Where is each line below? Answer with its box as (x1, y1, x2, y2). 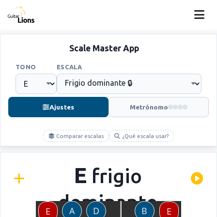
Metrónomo (129, 103, 169, 111)
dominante (58, 191, 158, 213)
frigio (87, 165, 142, 187)
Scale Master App (69, 44, 139, 53)
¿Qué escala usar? (120, 133, 169, 139)
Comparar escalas (54, 133, 104, 139)
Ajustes (49, 103, 74, 111)
